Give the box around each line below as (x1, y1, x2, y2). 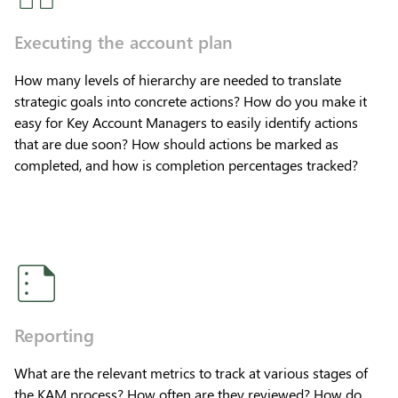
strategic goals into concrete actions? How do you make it (14, 91, 367, 110)
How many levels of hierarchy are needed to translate (14, 69, 341, 89)
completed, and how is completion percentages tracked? (14, 155, 358, 174)
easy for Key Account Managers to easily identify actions (14, 112, 358, 131)
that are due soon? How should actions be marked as (14, 133, 338, 153)
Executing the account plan (14, 28, 233, 53)
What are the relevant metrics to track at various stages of (14, 362, 368, 382)
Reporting (14, 321, 94, 346)
